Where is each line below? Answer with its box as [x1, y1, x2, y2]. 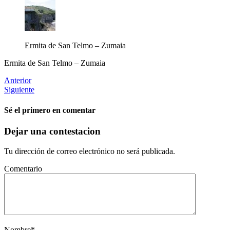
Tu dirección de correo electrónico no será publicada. [4, 146, 175, 156]
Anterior [4, 76, 31, 85]
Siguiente [4, 85, 34, 94]
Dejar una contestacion [4, 125, 101, 137]
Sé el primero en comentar [4, 105, 95, 114]
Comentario [4, 164, 42, 173]
